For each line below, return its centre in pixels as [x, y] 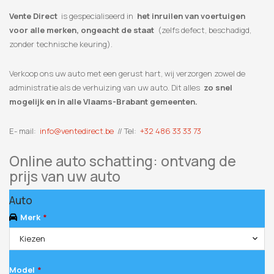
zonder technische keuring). [61, 44]
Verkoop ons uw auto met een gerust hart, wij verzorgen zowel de [127, 73]
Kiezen [32, 239]
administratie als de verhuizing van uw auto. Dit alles [106, 87]
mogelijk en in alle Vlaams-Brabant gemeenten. [103, 102]
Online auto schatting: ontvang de [123, 161]
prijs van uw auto [65, 176]
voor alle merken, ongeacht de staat [82, 30]
